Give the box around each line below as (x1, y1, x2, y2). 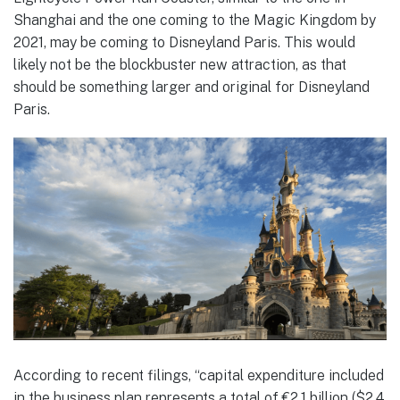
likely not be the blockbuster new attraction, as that (13, 55, 346, 73)
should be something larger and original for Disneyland (13, 78, 370, 96)
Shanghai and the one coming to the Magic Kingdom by (13, 11, 376, 29)
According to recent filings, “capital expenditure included (13, 366, 384, 384)
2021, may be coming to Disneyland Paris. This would (13, 33, 355, 51)
